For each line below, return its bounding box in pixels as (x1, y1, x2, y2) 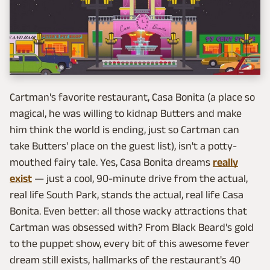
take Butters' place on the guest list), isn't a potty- (10, 139, 237, 152)
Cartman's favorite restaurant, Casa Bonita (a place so (10, 90, 255, 103)
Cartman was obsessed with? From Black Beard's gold (10, 221, 254, 233)
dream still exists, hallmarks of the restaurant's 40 (10, 253, 240, 266)
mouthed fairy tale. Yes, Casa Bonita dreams (10, 155, 213, 168)
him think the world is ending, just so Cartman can (10, 123, 239, 136)
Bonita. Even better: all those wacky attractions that (10, 204, 247, 217)
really (213, 155, 238, 168)
